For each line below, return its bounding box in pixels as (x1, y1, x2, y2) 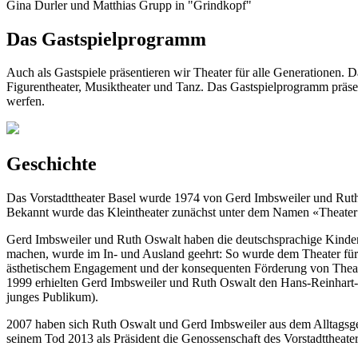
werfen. (6, 94, 45, 109)
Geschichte (6, 153, 97, 175)
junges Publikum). (6, 290, 98, 304)
